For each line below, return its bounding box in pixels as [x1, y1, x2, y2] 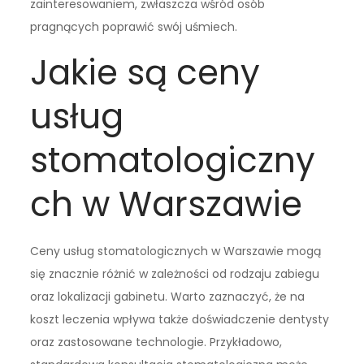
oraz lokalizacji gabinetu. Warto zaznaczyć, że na [30, 288, 305, 305]
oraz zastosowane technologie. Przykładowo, [30, 333, 283, 350]
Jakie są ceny [30, 48, 261, 97]
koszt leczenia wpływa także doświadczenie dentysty [30, 310, 330, 327]
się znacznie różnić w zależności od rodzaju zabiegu [30, 265, 320, 282]
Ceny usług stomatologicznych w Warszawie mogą [30, 242, 322, 259]
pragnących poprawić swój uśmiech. [30, 18, 238, 35]
